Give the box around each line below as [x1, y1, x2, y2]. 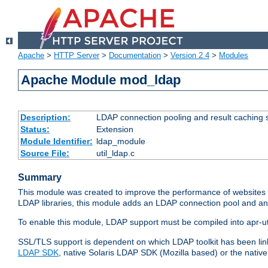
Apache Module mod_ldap [21, 72, 181, 88]
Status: [20, 124, 50, 135]
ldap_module [96, 136, 145, 147]
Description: [20, 112, 71, 123]
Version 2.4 [170, 51, 209, 60]
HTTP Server [54, 51, 99, 60]
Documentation [109, 51, 161, 60]
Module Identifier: [20, 136, 93, 147]
